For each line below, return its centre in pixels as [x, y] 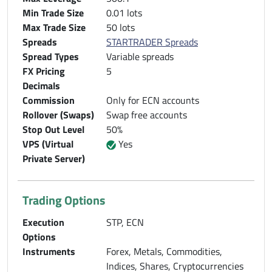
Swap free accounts [147, 114]
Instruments [49, 251]
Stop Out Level [53, 129]
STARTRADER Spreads [152, 42]
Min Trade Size [53, 12]
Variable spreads [140, 56]
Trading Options [64, 200]
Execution [43, 222]
